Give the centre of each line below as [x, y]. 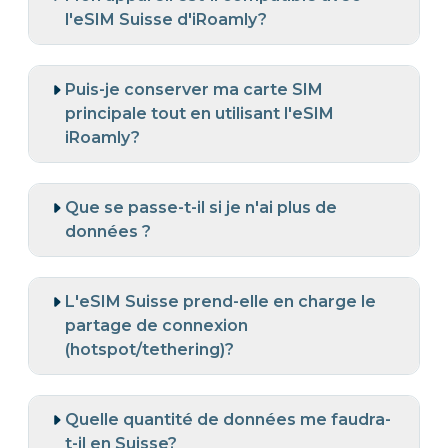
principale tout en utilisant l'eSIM [199, 113]
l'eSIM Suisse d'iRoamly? [166, 19]
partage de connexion [156, 325]
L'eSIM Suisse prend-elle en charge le [220, 301]
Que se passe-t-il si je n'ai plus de [201, 207]
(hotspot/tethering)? [149, 349]
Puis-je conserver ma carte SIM [194, 89]
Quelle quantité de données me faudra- [228, 419]
